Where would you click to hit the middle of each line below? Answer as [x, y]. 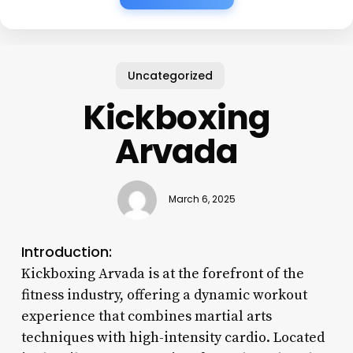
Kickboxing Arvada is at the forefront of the [162, 273]
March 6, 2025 [202, 200]
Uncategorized [171, 75]
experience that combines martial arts [146, 316]
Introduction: [66, 251]
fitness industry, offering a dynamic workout [164, 295]
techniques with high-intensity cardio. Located [173, 337]
